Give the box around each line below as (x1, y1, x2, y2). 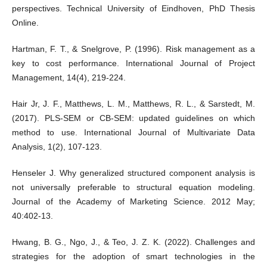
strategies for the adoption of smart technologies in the (11, 251, 256, 261)
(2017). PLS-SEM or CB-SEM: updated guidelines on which (11, 113, 256, 123)
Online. (11, 17, 39, 27)
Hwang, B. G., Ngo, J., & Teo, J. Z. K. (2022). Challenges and (11, 237, 256, 247)
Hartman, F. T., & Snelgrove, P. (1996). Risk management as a (11, 44, 256, 54)
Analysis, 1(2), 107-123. (11, 141, 102, 151)
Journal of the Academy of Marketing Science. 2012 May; (11, 196, 256, 206)
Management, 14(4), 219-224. (11, 72, 126, 82)
